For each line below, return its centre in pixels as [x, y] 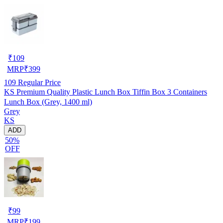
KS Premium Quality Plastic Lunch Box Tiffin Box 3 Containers [106, 92]
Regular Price [38, 82]
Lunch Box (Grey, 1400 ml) [48, 102]
